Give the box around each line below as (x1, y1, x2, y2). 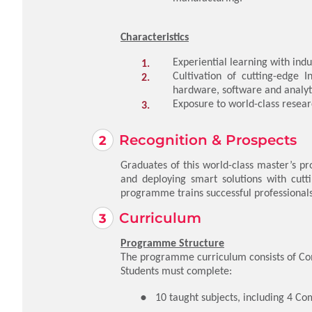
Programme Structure (120, 236, 224, 249)
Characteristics (120, 30, 189, 43)
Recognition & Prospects (119, 132, 297, 148)
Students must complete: (120, 264, 232, 277)
